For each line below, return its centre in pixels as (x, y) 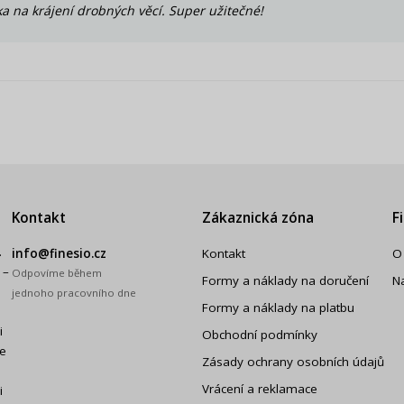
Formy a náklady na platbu (278, 307)
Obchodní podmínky (259, 334)
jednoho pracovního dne (74, 292)
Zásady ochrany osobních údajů (293, 361)
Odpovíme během (57, 272)
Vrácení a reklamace (259, 388)
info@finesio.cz (60, 253)
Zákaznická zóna (257, 217)
